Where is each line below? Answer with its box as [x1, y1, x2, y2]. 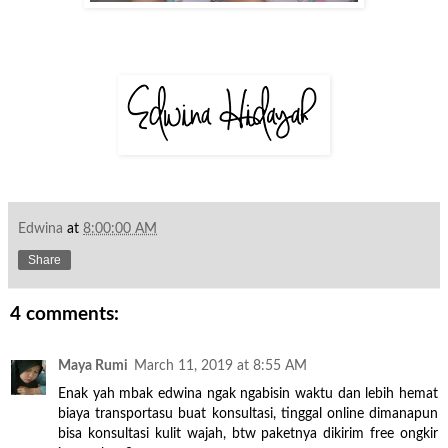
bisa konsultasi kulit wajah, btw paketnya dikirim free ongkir [58, 426, 438, 442]
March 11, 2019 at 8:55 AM [134, 358, 307, 374]
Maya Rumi [58, 358, 128, 374]
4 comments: [10, 305, 119, 325]
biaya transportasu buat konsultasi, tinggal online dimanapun [58, 406, 438, 422]
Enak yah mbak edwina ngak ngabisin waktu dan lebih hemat [58, 386, 438, 402]
